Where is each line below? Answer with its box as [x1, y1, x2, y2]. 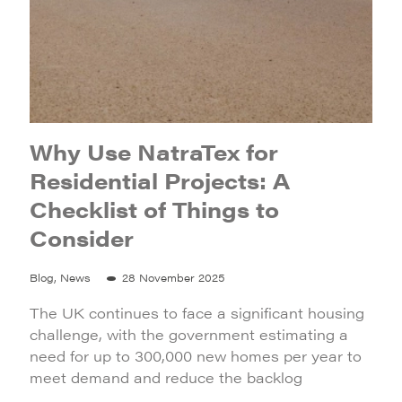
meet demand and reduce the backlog [30, 367, 302, 388]
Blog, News [30, 269, 91, 285]
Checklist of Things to [30, 194, 279, 224]
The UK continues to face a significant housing [30, 302, 364, 323]
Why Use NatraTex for [30, 136, 278, 167]
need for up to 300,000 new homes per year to [30, 345, 362, 366]
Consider [30, 223, 134, 253]
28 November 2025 [122, 269, 225, 285]
